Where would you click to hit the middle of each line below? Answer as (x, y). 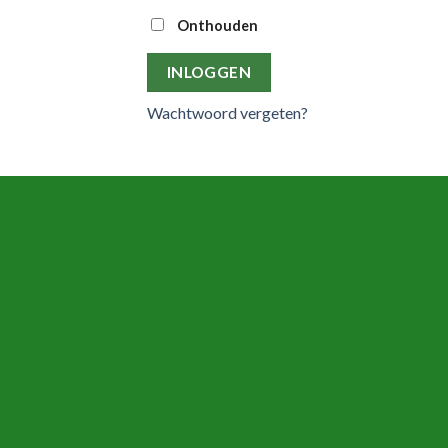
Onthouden (217, 26)
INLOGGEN (209, 72)
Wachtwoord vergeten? (227, 113)
